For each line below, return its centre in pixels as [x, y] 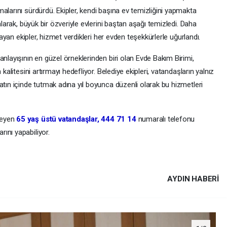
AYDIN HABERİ [193, 179]
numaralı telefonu [165, 119]
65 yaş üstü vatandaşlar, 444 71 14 [76, 119]
